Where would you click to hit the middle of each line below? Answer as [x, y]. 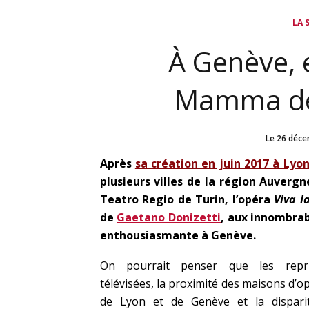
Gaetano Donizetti [169, 217]
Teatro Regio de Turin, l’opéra [187, 199]
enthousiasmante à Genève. [178, 235]
